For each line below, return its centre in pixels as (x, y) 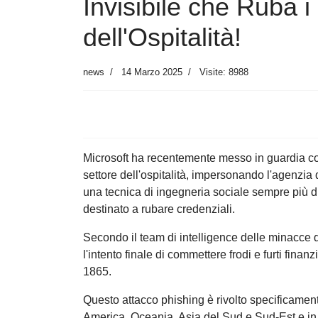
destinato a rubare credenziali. (159, 209)
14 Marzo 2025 (152, 72)
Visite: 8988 (224, 72)
